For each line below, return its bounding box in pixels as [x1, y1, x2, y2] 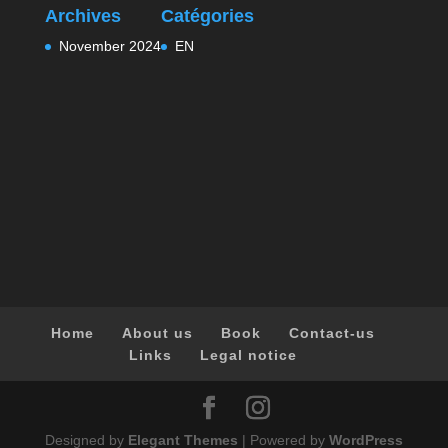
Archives [44, 5, 121, 26]
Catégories [160, 5, 254, 26]
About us [121, 324, 193, 341]
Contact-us [288, 324, 375, 341]
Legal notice [199, 346, 297, 363]
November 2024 [58, 37, 161, 54]
